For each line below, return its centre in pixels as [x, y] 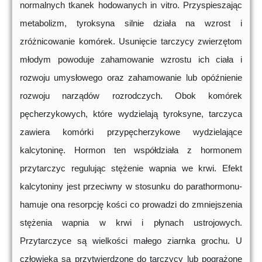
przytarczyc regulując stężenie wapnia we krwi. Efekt [131, 168]
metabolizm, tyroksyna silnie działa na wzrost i [131, 23]
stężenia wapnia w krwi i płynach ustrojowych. [131, 223]
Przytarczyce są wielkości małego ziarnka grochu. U [131, 241]
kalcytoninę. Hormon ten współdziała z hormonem [131, 150]
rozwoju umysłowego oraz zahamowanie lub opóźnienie [131, 78]
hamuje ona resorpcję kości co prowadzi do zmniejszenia [131, 205]
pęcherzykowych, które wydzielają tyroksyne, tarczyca [131, 114]
